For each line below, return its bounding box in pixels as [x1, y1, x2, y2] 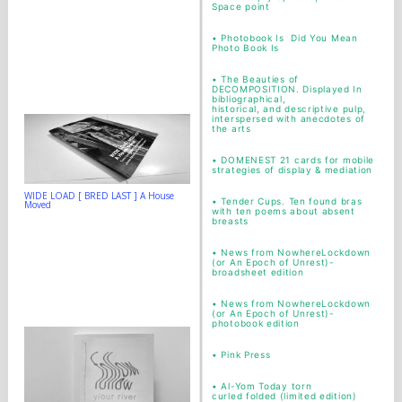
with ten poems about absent [212, 205, 355, 216]
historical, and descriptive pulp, [212, 103, 367, 114]
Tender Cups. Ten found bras [221, 196, 363, 206]
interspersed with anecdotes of [212, 113, 365, 124]
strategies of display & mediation [212, 164, 373, 175]
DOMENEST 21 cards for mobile [221, 154, 375, 165]
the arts [212, 123, 251, 134]
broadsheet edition [212, 267, 304, 277]
